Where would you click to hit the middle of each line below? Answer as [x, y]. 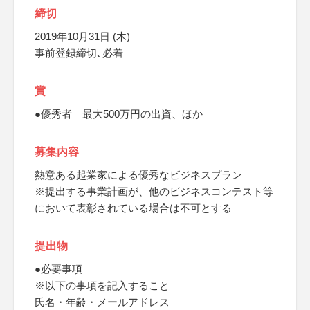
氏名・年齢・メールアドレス [102, 302]
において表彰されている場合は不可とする [133, 208]
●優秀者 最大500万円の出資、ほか [119, 114]
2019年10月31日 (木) [82, 36]
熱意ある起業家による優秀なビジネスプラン [138, 175]
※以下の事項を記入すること [102, 285]
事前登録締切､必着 [79, 53]
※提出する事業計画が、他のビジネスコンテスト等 [154, 191]
